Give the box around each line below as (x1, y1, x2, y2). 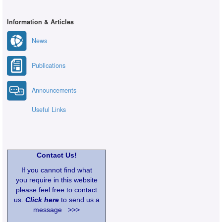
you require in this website (15, 175, 98, 184)
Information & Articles (7, 17, 74, 26)
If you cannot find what (21, 166, 92, 174)
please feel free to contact (16, 185, 97, 194)
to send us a (58, 195, 100, 204)
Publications (32, 60, 65, 70)
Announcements (32, 85, 76, 95)
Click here (25, 195, 59, 204)
